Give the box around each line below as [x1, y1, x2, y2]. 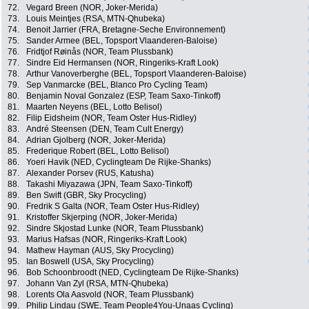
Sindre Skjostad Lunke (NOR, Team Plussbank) [26, 223, 203, 234]
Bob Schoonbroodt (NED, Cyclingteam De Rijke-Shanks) [26, 268, 239, 278]
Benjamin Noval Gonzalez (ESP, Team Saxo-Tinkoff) [26, 91, 221, 101]
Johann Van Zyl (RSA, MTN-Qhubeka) [26, 279, 168, 289]
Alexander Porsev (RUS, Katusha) [26, 168, 154, 179]
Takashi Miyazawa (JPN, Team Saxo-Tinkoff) [26, 179, 192, 190]
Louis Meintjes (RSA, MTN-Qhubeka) [26, 14, 165, 24]
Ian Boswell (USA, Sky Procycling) [26, 257, 154, 267]
